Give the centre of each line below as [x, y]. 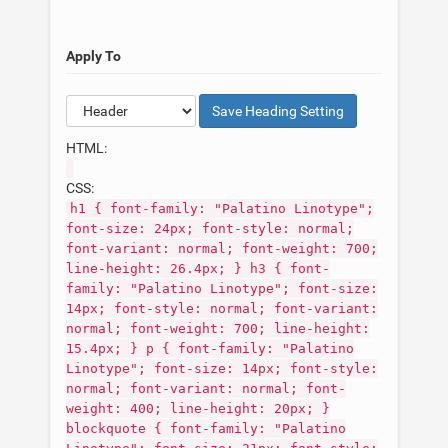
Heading [271, 111]
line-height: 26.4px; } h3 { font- [198, 268]
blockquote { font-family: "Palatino [206, 428]
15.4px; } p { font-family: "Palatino [210, 348]
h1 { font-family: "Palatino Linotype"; [222, 208]
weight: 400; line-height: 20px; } [198, 408]
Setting [320, 111]
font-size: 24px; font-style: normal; [210, 228]
